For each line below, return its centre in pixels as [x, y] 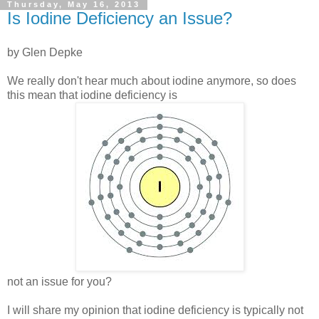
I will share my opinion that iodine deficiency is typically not [155, 310]
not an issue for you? [59, 282]
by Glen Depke [45, 53]
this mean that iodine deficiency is [92, 95]
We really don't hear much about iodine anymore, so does [152, 81]
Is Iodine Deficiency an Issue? [120, 19]
